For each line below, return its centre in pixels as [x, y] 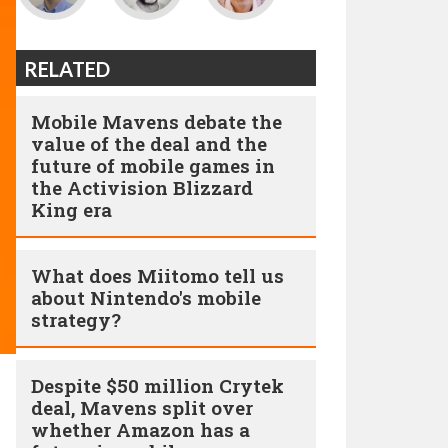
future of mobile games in [153, 165]
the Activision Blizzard [142, 187]
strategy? [76, 319]
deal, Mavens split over [142, 407]
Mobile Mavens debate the [156, 121]
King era [71, 209]
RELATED [67, 69]
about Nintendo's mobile [146, 297]
